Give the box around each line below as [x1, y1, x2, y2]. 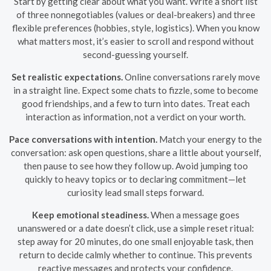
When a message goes [148, 209, 240, 220]
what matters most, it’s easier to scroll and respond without [17, 35, 254, 47]
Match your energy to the [157, 133, 262, 145]
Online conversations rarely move [122, 71, 260, 82]
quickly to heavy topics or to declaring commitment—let [25, 173, 246, 184]
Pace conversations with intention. [9, 133, 157, 145]
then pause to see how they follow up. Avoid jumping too [23, 160, 248, 171]
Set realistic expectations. [11, 71, 123, 82]
